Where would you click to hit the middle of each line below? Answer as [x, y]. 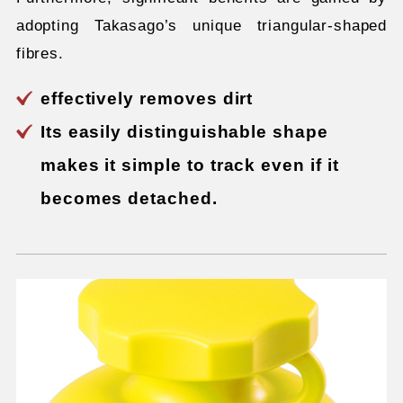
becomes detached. [129, 199]
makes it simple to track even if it [189, 166]
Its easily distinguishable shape [184, 132]
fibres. [40, 54]
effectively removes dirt [147, 99]
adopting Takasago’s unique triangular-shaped [201, 26]
